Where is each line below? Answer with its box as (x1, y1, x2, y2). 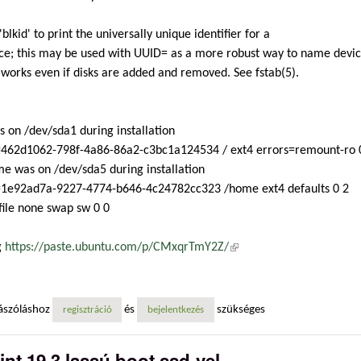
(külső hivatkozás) (229, 241, 320, 255)
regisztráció (62, 305, 112, 315)
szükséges (214, 303, 265, 316)
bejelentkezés (147, 305, 204, 315)
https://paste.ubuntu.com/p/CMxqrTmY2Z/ (5, 241, 229, 255)
